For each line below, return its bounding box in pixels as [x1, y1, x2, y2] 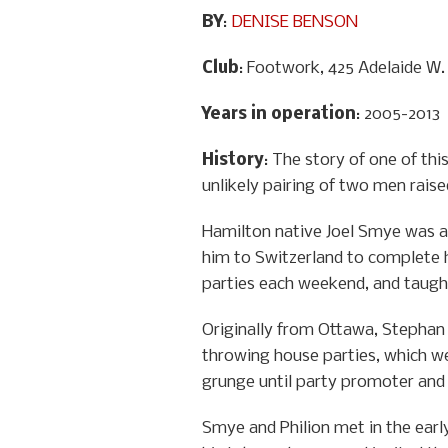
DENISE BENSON [231, 13, 358, 32]
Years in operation [202, 105, 356, 124]
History [202, 151, 264, 170]
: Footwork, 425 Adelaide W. [239, 59, 445, 78]
